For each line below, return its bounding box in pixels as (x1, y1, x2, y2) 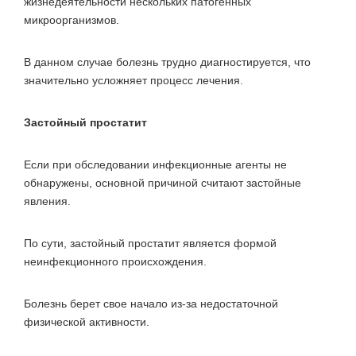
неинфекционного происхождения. (24, 254, 207, 268)
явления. (24, 194, 71, 207)
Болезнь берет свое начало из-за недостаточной (24, 296, 278, 310)
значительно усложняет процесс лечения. (24, 73, 243, 87)
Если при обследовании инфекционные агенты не (24, 157, 287, 171)
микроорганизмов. (24, 13, 119, 26)
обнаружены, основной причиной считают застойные (24, 176, 301, 189)
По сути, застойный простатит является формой (24, 236, 277, 250)
